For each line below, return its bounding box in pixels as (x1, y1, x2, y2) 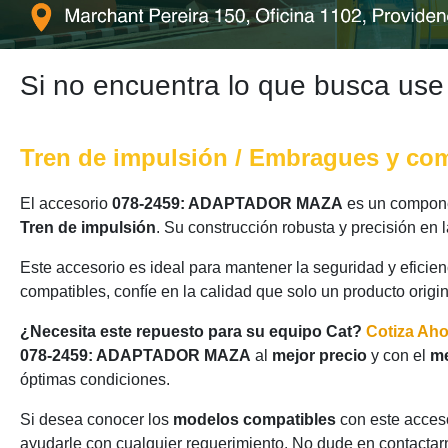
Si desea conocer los (20, 411, 173, 428)
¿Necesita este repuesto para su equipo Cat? (20, 323, 362, 340)
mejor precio (272, 347, 367, 364)
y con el (367, 347, 430, 364)
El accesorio (20, 195, 112, 212)
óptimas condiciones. (20, 371, 170, 388)
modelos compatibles (173, 411, 336, 428)
